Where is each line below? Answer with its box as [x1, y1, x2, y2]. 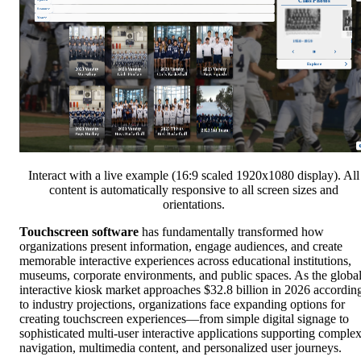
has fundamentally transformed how [139, 225, 324, 239]
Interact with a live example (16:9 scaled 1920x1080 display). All [27, 168, 359, 183]
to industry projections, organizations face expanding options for [19, 297, 345, 312]
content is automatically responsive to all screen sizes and [48, 183, 338, 197]
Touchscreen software [19, 225, 139, 239]
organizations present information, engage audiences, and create [19, 239, 342, 254]
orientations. [162, 197, 225, 212]
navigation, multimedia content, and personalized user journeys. [19, 341, 342, 355]
